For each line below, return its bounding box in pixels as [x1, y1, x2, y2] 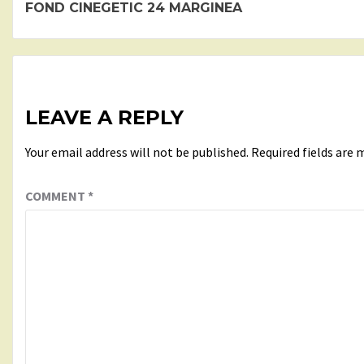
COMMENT [25, 187, 88, 204]
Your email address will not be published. [25, 143, 249, 160]
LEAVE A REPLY [25, 105, 184, 129]
